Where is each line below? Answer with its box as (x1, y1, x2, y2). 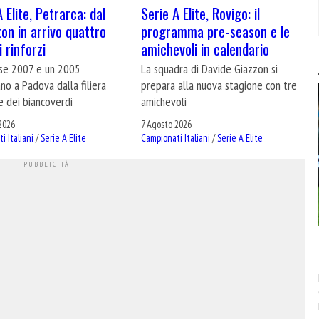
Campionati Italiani (141, 130, 211, 145)
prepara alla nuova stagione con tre (141, 77, 298, 94)
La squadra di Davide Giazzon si (141, 61, 278, 78)
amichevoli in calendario (141, 38, 270, 61)
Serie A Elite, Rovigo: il (141, 2, 261, 25)
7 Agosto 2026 (141, 117, 192, 131)
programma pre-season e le (141, 20, 291, 43)
